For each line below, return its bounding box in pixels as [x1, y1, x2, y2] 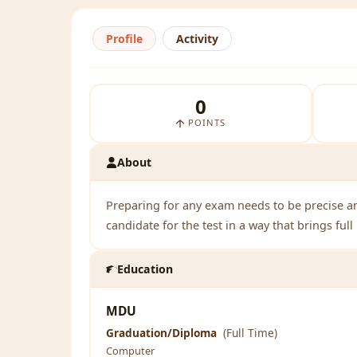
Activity [175, 31, 218, 47]
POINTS [184, 116, 226, 129]
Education [116, 261, 173, 277]
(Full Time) [223, 324, 278, 340]
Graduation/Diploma [105, 324, 220, 340]
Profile [105, 31, 143, 47]
